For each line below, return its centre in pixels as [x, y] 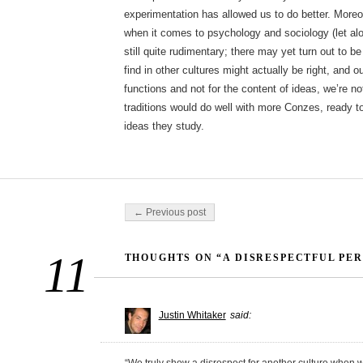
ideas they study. [164, 126]
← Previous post [169, 213]
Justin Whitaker [192, 316]
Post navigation [160, 209]
